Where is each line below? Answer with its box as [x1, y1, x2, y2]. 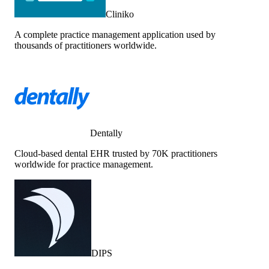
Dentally [90, 127, 122, 138]
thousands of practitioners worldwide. [14, 40, 157, 50]
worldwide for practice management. [14, 159, 153, 169]
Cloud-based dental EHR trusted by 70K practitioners [14, 148, 217, 159]
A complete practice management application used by [14, 29, 216, 40]
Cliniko [106, 8, 134, 19]
